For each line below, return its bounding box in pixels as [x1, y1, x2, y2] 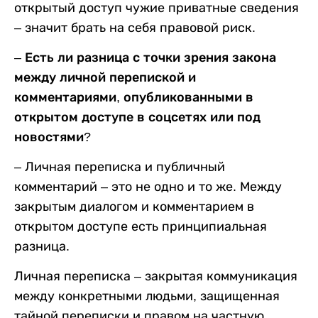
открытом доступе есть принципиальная [14, 219, 267, 234]
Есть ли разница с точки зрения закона [25, 50, 276, 65]
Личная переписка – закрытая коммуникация [14, 268, 297, 283]
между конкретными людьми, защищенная [14, 288, 280, 303]
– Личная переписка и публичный [14, 159, 225, 174]
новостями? [14, 129, 91, 144]
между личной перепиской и [14, 70, 196, 84]
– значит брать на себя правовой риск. [14, 20, 256, 35]
